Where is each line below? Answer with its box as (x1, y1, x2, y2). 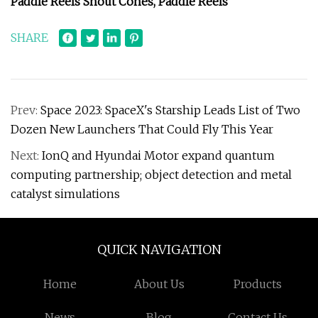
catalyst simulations (11, 187, 120, 201)
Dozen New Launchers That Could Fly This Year (11, 122, 273, 136)
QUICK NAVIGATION (97, 241, 221, 258)
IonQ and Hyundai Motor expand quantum (42, 148, 275, 163)
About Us (133, 277, 185, 291)
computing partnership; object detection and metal (11, 168, 292, 182)
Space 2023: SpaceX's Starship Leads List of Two (40, 103, 300, 117)
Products (234, 277, 283, 291)
